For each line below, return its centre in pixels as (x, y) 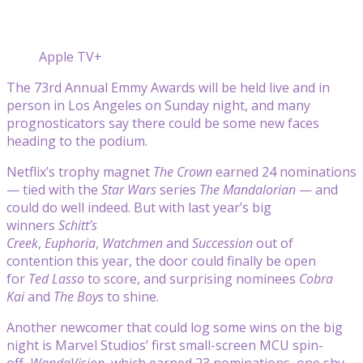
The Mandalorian (246, 189)
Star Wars (127, 189)
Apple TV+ (70, 56)
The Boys (79, 296)
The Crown (183, 171)
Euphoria (70, 243)
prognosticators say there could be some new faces (163, 123)
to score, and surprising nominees (193, 278)
